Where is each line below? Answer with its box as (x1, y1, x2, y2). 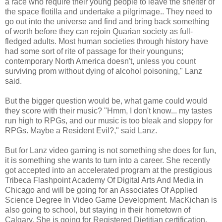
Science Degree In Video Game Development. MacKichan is (5, 195, 217, 204)
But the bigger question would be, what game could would (5, 96, 208, 105)
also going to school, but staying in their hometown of (5, 205, 190, 214)
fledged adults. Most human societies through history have (5, 37, 208, 46)
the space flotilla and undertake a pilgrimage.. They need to (5, 7, 212, 16)
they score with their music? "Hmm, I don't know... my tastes (5, 106, 212, 115)
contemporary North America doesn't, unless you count (5, 56, 196, 65)
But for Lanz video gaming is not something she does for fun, (5, 146, 216, 155)
